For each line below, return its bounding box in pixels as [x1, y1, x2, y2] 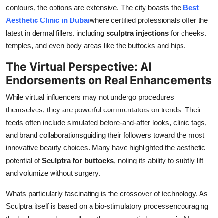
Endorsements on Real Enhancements [6, 73, 212, 87]
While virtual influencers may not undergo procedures [6, 92, 174, 101]
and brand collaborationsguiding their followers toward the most [6, 130, 204, 139]
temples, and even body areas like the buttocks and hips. [6, 41, 186, 50]
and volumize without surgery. [6, 168, 100, 177]
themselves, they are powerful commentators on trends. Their [6, 105, 201, 114]
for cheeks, [169, 28, 206, 37]
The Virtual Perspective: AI [6, 59, 151, 73]
